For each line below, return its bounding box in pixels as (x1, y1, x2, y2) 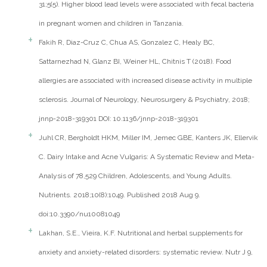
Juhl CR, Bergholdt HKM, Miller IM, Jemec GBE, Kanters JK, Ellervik (39, 133, 258, 142)
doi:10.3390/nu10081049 (39, 210, 120, 219)
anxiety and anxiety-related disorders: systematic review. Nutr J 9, (39, 248, 253, 257)
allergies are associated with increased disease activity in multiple (39, 76, 252, 85)
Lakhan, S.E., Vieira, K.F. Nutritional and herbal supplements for (39, 229, 243, 238)
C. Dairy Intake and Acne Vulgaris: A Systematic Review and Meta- (39, 153, 254, 162)
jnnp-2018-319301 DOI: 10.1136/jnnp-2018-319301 (39, 114, 198, 123)
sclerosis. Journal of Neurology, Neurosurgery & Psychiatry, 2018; (39, 95, 250, 104)
